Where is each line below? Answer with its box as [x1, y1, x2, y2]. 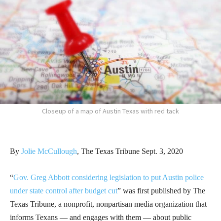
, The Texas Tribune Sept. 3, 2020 [77, 147, 183, 156]
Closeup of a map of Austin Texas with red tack [42, 107, 179, 116]
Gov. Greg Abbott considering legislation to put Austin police [13, 173, 204, 182]
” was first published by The [117, 186, 205, 195]
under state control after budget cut [10, 186, 117, 195]
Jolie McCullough [21, 147, 77, 156]
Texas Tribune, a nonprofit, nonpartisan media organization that [10, 200, 207, 209]
